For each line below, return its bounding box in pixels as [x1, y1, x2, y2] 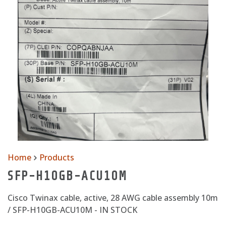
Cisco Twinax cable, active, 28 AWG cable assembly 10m [8, 192, 218, 203]
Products [39, 152, 74, 163]
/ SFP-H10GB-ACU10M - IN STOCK [8, 204, 137, 215]
